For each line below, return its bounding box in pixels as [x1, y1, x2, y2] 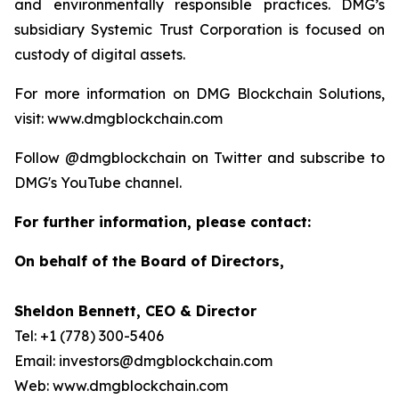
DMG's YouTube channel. [14, 174, 182, 191]
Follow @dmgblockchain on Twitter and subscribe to [14, 149, 385, 167]
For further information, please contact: [14, 213, 311, 231]
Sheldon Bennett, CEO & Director [14, 302, 256, 320]
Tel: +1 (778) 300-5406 [14, 327, 164, 345]
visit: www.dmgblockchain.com [14, 110, 223, 127]
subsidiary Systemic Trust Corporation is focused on [14, 20, 385, 38]
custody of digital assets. [14, 45, 185, 63]
